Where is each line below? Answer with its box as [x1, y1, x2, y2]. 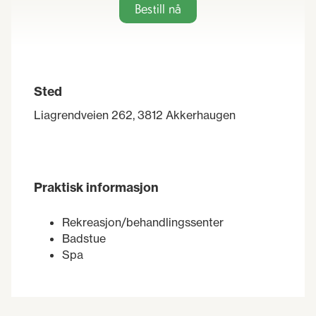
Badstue [62, 231, 106, 246]
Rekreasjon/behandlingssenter [62, 215, 224, 230]
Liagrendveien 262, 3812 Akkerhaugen [34, 107, 236, 122]
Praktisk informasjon [34, 180, 159, 196]
